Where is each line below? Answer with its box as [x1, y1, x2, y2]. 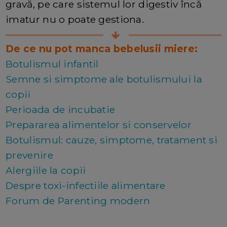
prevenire [6, 149, 53, 162]
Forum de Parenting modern [6, 195, 150, 207]
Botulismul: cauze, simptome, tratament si [6, 134, 218, 146]
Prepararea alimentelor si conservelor [6, 119, 192, 131]
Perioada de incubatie [6, 103, 116, 116]
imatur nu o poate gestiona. [6, 13, 144, 26]
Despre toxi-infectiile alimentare [6, 179, 166, 192]
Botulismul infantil [6, 58, 99, 70]
